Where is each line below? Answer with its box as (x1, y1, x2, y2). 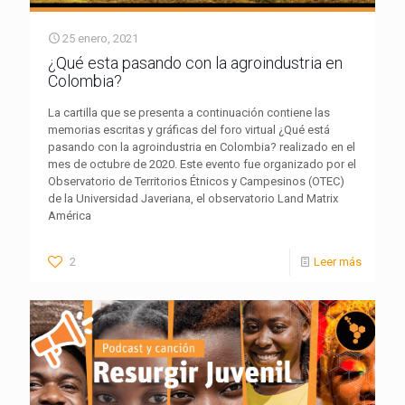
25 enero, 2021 (62, 31, 138, 45)
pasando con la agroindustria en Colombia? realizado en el (48, 139, 355, 154)
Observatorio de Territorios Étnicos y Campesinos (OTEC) (48, 174, 344, 188)
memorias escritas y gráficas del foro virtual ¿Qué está (48, 122, 330, 137)
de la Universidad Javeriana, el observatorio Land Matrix (48, 191, 338, 205)
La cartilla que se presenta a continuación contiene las (48, 105, 330, 119)
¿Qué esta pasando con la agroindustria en (48, 52, 343, 72)
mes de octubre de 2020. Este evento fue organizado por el (48, 156, 356, 171)
